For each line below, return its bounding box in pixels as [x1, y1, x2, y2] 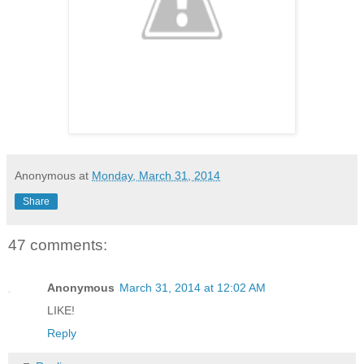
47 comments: [8, 236, 107, 254]
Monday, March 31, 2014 [92, 169, 220, 183]
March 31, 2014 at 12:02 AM [119, 280, 266, 294]
